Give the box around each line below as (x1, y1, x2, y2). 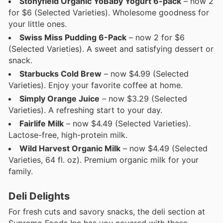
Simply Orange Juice (19, 93, 100, 104)
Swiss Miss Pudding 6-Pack (19, 32, 126, 42)
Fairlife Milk (19, 118, 64, 128)
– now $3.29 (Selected (100, 93, 187, 104)
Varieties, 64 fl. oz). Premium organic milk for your (8, 154, 199, 165)
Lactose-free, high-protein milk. (8, 129, 127, 140)
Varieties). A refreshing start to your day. (8, 105, 162, 115)
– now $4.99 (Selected (102, 68, 189, 79)
